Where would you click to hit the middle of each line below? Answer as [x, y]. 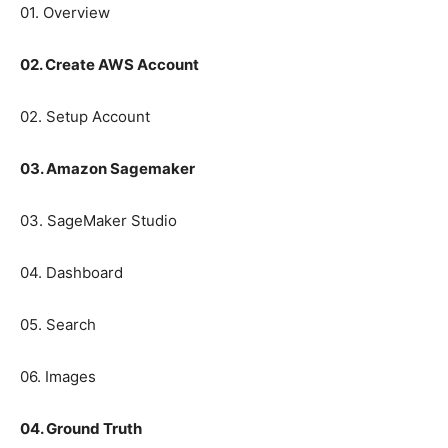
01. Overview [65, 13]
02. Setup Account [85, 117]
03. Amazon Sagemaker [107, 169]
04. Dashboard [71, 273]
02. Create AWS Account [109, 65]
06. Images [58, 377]
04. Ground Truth [81, 429]
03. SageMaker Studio [98, 221]
